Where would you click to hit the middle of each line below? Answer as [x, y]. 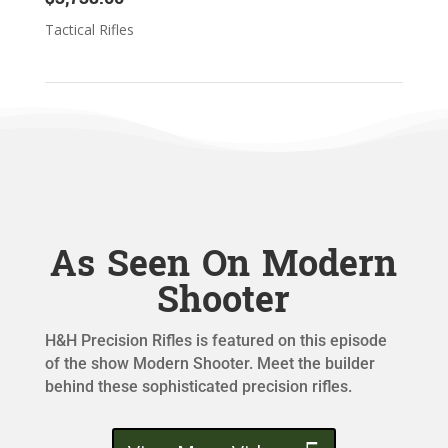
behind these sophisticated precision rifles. [198, 387]
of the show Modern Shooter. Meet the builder [209, 364]
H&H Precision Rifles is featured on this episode [215, 341]
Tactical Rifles [89, 29]
